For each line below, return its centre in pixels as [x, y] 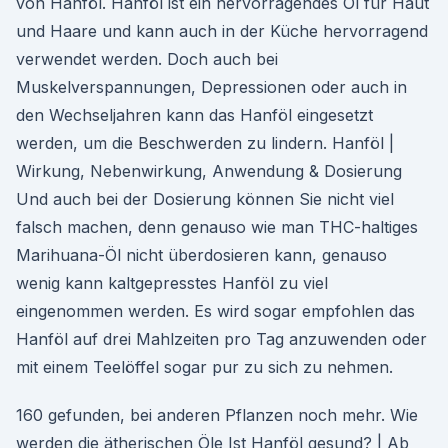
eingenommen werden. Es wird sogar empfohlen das [215, 311]
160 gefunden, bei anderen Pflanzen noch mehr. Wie [217, 415]
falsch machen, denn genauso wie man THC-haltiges [217, 227]
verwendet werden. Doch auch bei [147, 59]
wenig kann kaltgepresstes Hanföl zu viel [172, 283]
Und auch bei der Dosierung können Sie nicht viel [205, 199]
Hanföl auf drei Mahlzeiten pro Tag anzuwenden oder [221, 339]
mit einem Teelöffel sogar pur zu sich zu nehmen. [204, 367]
